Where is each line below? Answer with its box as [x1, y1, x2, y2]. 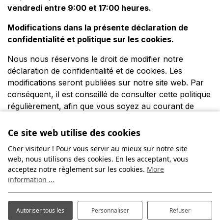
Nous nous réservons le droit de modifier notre [7, 54, 183, 64]
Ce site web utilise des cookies [8, 127, 140, 138]
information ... [8, 175, 55, 184]
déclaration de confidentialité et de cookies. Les [7, 66, 182, 76]
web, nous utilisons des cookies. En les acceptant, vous [8, 154, 189, 164]
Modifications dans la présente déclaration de [7, 23, 188, 33]
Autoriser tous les [16, 206, 64, 215]
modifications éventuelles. [7, 113, 103, 123]
